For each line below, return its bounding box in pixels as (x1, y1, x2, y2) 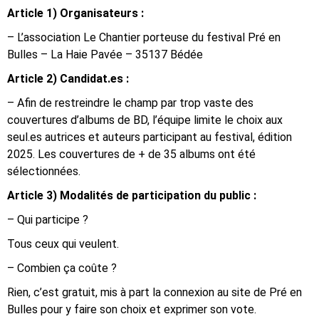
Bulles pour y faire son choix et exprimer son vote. (7, 303, 256, 316)
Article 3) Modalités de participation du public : (7, 189, 256, 202)
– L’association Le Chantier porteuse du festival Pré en (7, 31, 281, 44)
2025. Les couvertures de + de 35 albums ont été (7, 147, 256, 161)
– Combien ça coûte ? (7, 261, 117, 275)
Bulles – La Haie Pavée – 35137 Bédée (7, 48, 203, 61)
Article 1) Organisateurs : (7, 6, 144, 20)
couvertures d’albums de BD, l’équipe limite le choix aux (7, 113, 283, 127)
